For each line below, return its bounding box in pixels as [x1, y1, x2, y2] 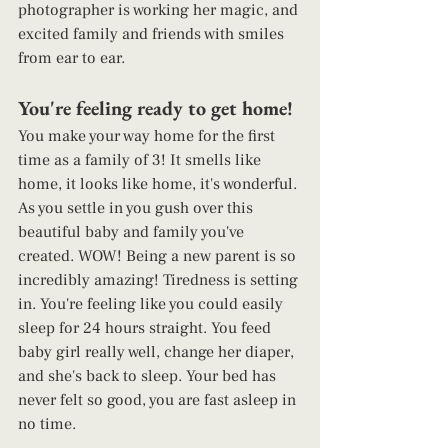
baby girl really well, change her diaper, [18, 342, 298, 363]
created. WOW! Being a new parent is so [18, 246, 300, 267]
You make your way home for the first [18, 126, 279, 147]
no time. [18, 414, 80, 435]
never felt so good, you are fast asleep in [18, 390, 300, 411]
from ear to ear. [18, 48, 133, 69]
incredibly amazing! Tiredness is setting [18, 270, 302, 291]
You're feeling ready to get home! [18, 95, 298, 122]
